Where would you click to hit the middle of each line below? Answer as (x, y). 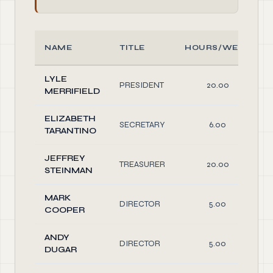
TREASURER (142, 164)
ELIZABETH (70, 119)
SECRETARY (142, 125)
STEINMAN (69, 170)
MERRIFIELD (72, 91)
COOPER (65, 210)
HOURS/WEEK (218, 48)
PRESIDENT (142, 85)
